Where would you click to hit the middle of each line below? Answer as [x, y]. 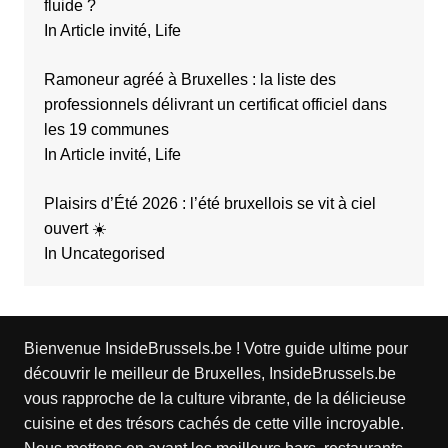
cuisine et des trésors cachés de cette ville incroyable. [213, 424]
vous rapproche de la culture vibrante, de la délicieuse [214, 399]
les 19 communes [106, 130]
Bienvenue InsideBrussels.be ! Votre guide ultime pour [215, 349]
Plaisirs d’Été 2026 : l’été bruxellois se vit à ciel [209, 204]
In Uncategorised [104, 254]
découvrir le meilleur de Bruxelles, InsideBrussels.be [209, 374]
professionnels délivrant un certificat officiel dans [215, 105]
